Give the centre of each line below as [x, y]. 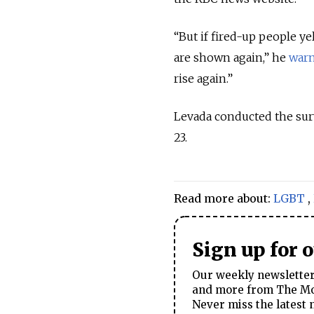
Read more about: [224, 199]
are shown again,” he [231, 58]
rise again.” [203, 79]
